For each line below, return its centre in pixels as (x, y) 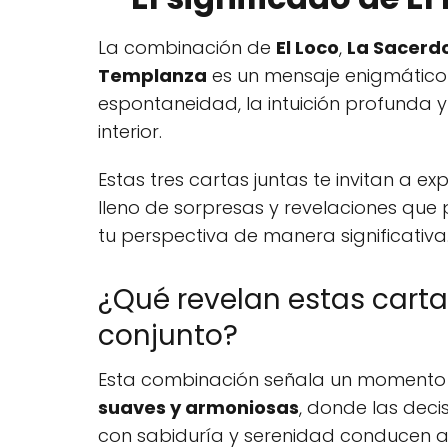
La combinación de (187, 47)
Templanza (152, 75)
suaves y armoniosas (198, 407)
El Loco (307, 47)
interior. (130, 131)
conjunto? (168, 335)
